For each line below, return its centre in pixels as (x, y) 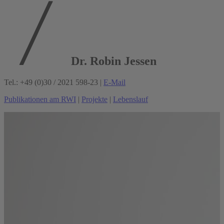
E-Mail (114, 82)
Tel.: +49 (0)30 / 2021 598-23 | (54, 82)
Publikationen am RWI (40, 99)
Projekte (94, 99)
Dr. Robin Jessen (112, 61)
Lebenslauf (130, 99)
